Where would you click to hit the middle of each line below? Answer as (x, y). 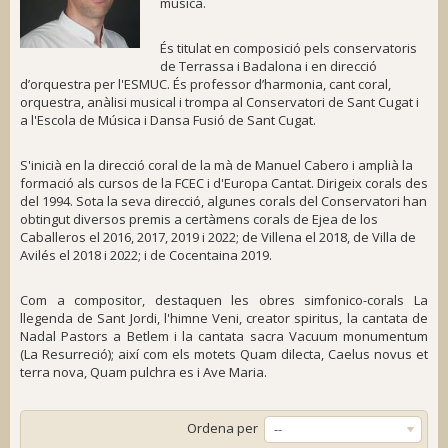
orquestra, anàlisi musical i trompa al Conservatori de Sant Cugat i (219, 102)
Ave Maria (233, 372)
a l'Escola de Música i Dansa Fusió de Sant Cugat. (168, 120)
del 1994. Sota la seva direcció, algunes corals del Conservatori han (223, 201)
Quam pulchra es (140, 372)
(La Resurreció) (65, 354)
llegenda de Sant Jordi (88, 318)
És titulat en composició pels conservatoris (288, 48)
